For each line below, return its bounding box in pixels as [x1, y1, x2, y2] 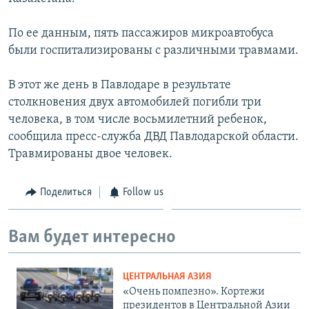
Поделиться [39, 186, 92, 198]
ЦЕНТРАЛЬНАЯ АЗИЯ [123, 271, 212, 282]
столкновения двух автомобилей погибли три [8, 95, 261, 109]
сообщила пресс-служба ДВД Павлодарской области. [8, 130, 299, 143]
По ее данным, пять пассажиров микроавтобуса [8, 26, 274, 40]
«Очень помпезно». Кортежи [123, 286, 265, 297]
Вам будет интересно [8, 228, 176, 248]
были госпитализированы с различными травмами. [8, 43, 299, 57]
